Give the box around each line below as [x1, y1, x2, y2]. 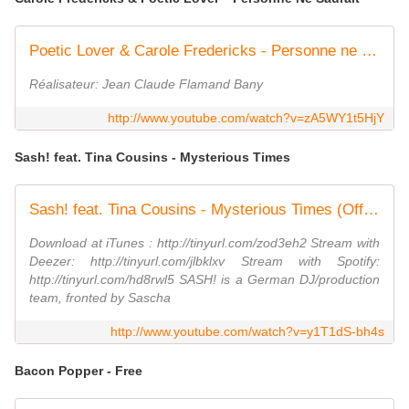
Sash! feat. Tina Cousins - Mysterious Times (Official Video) [363, 201, 379, 219]
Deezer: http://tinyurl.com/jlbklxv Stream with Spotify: [29, 254, 380, 269]
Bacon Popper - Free [15, 363, 142, 379]
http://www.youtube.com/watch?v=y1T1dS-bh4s [110, 324, 384, 340]
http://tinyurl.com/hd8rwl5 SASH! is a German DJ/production [29, 272, 380, 288]
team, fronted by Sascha [29, 290, 171, 306]
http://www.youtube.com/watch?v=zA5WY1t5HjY [108, 110, 384, 126]
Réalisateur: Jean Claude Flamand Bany [29, 77, 263, 92]
